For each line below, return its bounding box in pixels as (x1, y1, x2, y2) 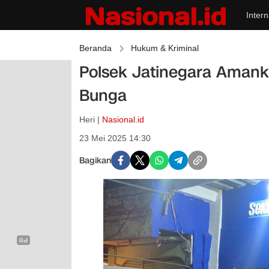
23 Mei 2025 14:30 (79, 133, 151, 143)
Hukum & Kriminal (131, 43, 199, 53)
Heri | (79, 115, 102, 124)
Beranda (79, 43, 112, 53)
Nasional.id (102, 115, 144, 124)
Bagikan (79, 154, 111, 166)
